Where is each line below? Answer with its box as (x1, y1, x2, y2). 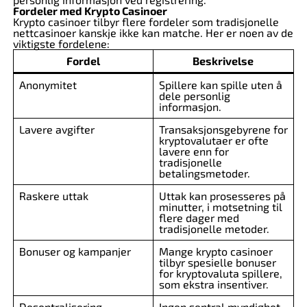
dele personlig (158, 89, 230, 102)
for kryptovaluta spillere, (158, 267, 282, 280)
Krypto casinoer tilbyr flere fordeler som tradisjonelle (12, 15, 279, 28)
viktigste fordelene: (12, 37, 110, 50)
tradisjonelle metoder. (158, 222, 269, 235)
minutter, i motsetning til (158, 200, 282, 213)
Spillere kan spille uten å (158, 78, 282, 91)
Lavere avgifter (19, 123, 95, 136)
